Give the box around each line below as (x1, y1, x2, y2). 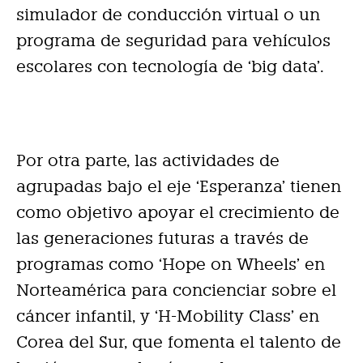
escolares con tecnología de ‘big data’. (16, 57, 324, 77)
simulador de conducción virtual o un (16, 5, 320, 25)
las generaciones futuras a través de (16, 228, 309, 249)
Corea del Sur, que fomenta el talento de (16, 332, 341, 352)
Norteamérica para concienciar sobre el (16, 280, 336, 301)
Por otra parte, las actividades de (16, 151, 280, 171)
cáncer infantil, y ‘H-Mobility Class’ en (16, 306, 319, 327)
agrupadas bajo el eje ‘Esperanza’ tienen (16, 177, 341, 197)
